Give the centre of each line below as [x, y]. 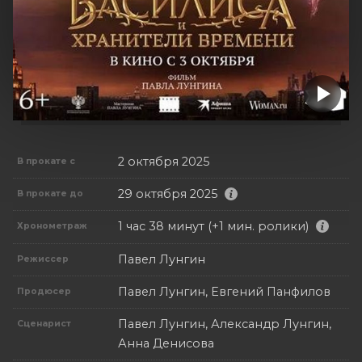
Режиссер [43, 259]
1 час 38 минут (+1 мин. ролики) [213, 227]
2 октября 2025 [164, 161]
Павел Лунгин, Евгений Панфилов [224, 291]
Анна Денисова [166, 343]
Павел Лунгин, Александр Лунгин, [225, 324]
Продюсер [44, 291]
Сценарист [44, 323]
